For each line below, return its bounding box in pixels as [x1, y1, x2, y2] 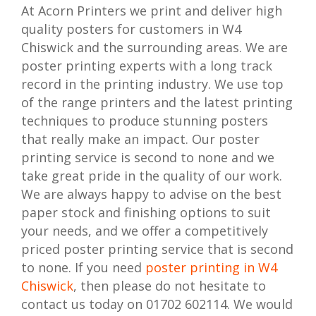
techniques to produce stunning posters [21, 111, 269, 129]
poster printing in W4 [145, 258, 278, 276]
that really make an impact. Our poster [21, 130, 260, 147]
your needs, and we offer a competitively [21, 221, 269, 239]
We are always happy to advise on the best [21, 185, 282, 202]
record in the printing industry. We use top [21, 75, 284, 92]
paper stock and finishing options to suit [21, 203, 272, 221]
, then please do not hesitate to [73, 276, 267, 294]
